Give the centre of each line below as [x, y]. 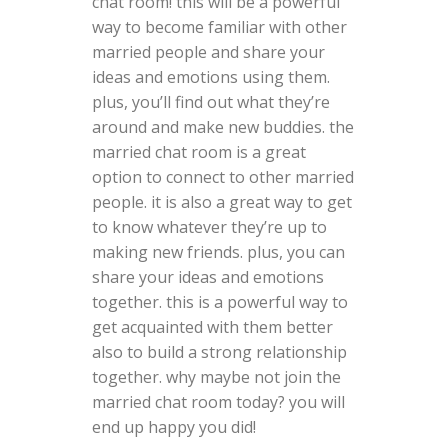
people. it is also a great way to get [221, 201]
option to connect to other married [222, 176]
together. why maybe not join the [216, 376]
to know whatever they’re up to [209, 226]
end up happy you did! [173, 426]
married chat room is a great [198, 151]
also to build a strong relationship [219, 351]
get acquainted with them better [212, 326]
